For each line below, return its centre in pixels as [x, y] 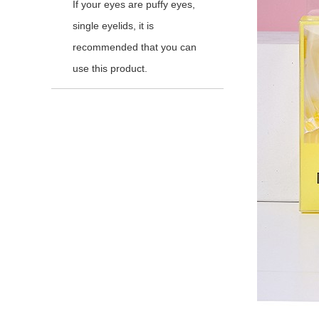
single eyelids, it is [113, 26]
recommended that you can [135, 47]
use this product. [110, 68]
